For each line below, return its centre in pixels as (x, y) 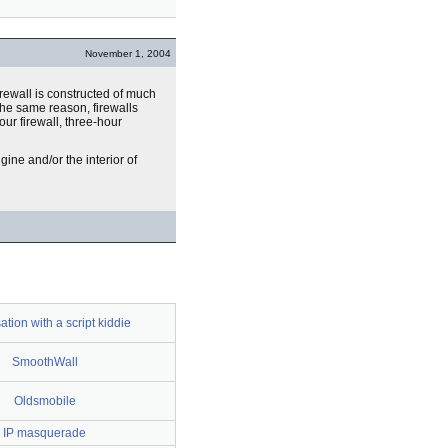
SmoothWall (44, 362)
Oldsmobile (44, 401)
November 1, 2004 (128, 53)
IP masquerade (44, 433)
